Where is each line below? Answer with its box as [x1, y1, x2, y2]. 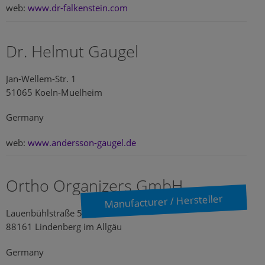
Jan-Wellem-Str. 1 [6, 73, 76, 85]
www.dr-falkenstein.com [28, 2, 128, 15]
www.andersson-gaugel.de [28, 136, 136, 149]
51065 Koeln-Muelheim [6, 86, 102, 99]
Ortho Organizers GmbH [6, 175, 183, 196]
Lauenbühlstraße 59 [6, 207, 88, 220]
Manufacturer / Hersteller [104, 191, 224, 212]
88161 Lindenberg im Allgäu [6, 221, 122, 234]
